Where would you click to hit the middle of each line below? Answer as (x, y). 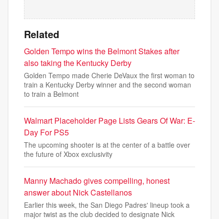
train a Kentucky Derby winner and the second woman (108, 85)
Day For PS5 (46, 132)
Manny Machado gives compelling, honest (97, 181)
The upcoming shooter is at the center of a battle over (107, 145)
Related (42, 34)
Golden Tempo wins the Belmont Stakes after (102, 51)
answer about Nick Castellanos (78, 192)
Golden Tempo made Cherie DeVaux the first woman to (109, 75)
